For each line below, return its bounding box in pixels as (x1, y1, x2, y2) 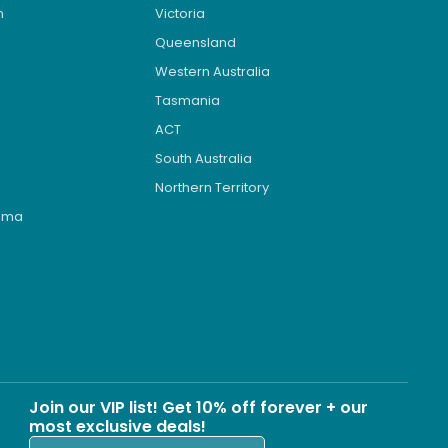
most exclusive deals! (28, 415, 206, 439)
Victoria (155, 4, 206, 24)
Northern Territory (155, 178, 270, 198)
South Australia (155, 149, 253, 169)
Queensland (155, 33, 237, 53)
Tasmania (155, 91, 221, 111)
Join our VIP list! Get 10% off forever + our (28, 396, 368, 420)
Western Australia (155, 62, 271, 82)
